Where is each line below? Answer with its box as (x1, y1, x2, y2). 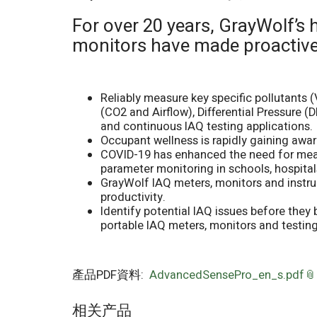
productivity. (100, 188, 166, 206)
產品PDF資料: (72, 266, 149, 284)
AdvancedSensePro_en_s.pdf (149, 266, 304, 284)
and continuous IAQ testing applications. (100, 117, 313, 135)
